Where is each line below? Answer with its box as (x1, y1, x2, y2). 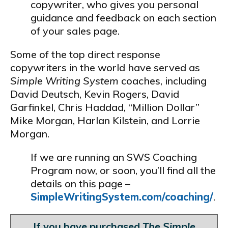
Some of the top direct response (10, 48, 160, 61)
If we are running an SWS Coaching (31, 151, 197, 163)
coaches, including (119, 74, 207, 87)
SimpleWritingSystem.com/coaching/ (31, 190, 213, 203)
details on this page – (31, 177, 130, 190)
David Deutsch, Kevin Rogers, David (10, 88, 179, 100)
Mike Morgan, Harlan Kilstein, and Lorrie (10, 114, 200, 127)
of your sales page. (31, 24, 120, 37)
